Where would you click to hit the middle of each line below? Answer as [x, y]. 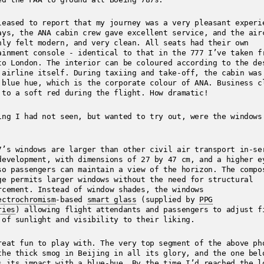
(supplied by [168, 200]
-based [71, 200]
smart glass [112, 200]
